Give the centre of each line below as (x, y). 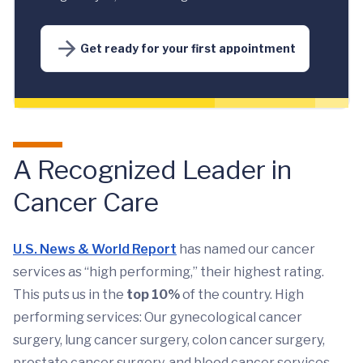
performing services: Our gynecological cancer (158, 317)
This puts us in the (70, 294)
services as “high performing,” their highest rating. (169, 271)
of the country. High (243, 294)
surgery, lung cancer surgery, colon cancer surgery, (169, 340)
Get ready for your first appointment (188, 49)
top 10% (154, 294)
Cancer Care (86, 202)
